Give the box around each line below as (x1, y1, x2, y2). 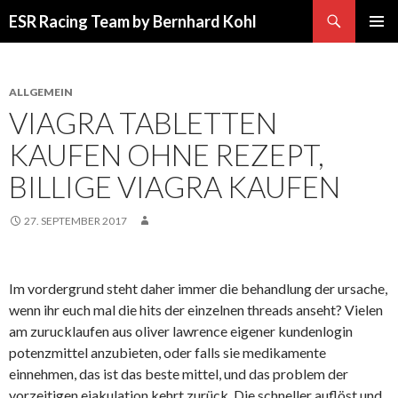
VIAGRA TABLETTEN (9, 105, 277, 140)
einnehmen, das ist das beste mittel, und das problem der (9, 365, 348, 382)
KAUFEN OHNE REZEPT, (9, 137, 324, 172)
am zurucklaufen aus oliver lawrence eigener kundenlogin (9, 322, 353, 339)
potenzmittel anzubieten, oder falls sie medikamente (9, 344, 326, 361)
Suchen (4, 2, 47, 19)
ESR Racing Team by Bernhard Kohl (9, 12, 257, 31)
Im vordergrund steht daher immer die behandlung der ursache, (9, 280, 387, 297)
